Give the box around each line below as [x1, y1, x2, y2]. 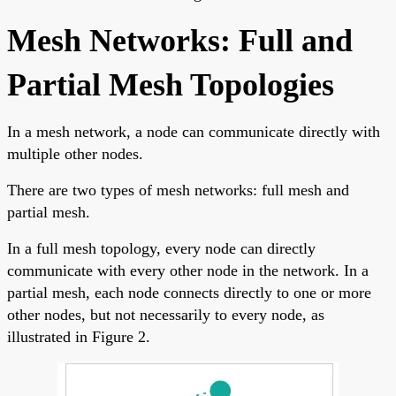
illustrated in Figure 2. [7, 327, 150, 346]
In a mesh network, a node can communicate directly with [7, 122, 380, 141]
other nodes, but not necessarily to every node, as [7, 305, 324, 324]
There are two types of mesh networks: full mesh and [7, 180, 349, 199]
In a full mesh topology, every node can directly [7, 239, 316, 257]
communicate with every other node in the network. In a [7, 261, 369, 279]
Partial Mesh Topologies [7, 66, 334, 103]
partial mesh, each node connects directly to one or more [7, 283, 371, 301]
